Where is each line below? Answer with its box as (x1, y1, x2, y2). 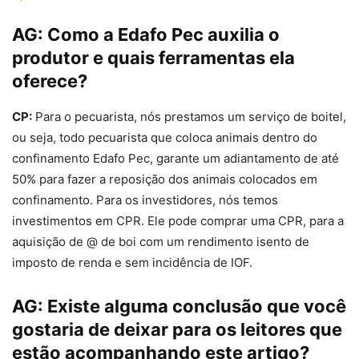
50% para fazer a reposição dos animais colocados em (12, 171, 317, 188)
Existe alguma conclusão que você (47, 296, 346, 317)
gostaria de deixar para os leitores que (12, 319, 342, 341)
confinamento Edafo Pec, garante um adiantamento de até (12, 151, 339, 167)
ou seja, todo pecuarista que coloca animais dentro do (12, 130, 317, 146)
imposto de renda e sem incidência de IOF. (12, 255, 252, 271)
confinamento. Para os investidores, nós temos (12, 192, 278, 208)
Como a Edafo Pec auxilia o (47, 24, 280, 46)
